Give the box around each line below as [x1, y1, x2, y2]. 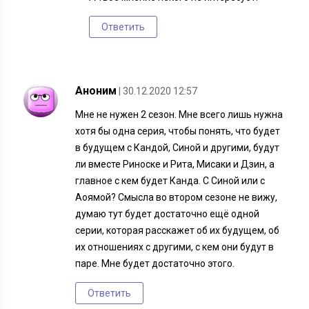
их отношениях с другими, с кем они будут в [75, 241, 275, 253]
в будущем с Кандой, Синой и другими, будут [75, 142, 280, 154]
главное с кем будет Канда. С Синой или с [75, 175, 266, 187]
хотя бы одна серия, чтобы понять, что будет [75, 126, 281, 137]
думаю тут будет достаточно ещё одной [75, 208, 260, 220]
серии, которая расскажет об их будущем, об [75, 225, 280, 237]
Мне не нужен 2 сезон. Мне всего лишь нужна [75, 109, 283, 121]
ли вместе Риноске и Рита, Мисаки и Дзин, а [75, 159, 275, 170]
